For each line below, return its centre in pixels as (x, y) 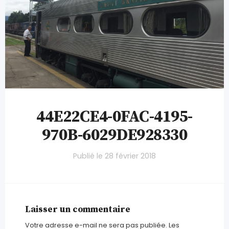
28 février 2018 (130, 156)
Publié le (89, 156)
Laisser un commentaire (77, 209)
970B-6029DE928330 (114, 136)
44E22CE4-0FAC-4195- (114, 117)
